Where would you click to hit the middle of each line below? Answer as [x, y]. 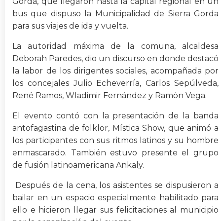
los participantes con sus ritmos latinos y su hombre [115, 141]
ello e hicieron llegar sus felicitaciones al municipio [115, 210]
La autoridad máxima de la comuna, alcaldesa [115, 46]
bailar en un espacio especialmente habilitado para [115, 198]
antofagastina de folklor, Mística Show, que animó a [115, 128]
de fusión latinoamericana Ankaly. [78, 165]
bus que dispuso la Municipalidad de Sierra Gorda [115, 14]
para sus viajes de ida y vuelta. [70, 26]
